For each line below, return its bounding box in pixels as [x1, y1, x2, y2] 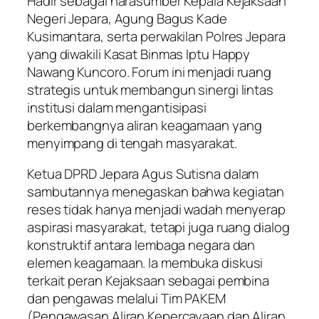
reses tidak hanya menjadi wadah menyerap [27, 200, 286, 219]
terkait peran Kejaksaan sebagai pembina [27, 271, 270, 291]
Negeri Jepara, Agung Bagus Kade [27, 9, 227, 28]
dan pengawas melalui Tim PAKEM [27, 289, 226, 308]
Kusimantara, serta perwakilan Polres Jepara [27, 26, 286, 46]
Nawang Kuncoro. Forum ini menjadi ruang [27, 62, 272, 81]
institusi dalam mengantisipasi [27, 98, 206, 117]
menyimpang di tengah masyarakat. [27, 133, 237, 152]
